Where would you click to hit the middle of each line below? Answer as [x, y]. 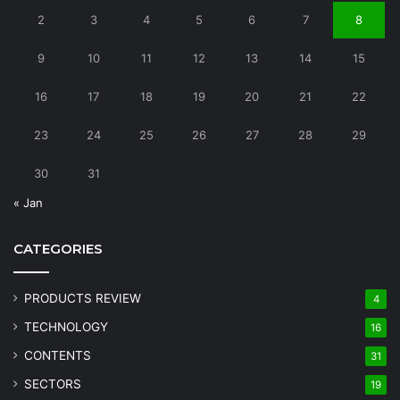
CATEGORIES [58, 248]
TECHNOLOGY [66, 326]
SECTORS [53, 383]
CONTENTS [58, 355]
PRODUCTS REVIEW [83, 298]
